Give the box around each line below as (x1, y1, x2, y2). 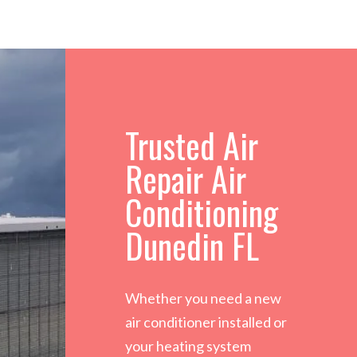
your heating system (125, 337, 252, 355)
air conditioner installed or (125, 313, 288, 331)
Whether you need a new (125, 289, 282, 308)
